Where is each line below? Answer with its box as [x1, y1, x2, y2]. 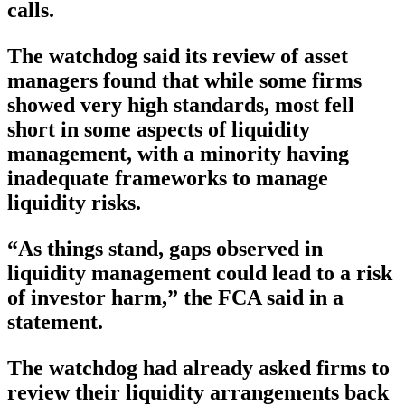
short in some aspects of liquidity [7, 118, 310, 142]
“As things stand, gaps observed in [7, 237, 323, 261]
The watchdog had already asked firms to [7, 356, 390, 381]
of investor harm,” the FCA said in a [7, 286, 344, 310]
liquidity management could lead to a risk [7, 261, 392, 286]
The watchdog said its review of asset [7, 44, 348, 69]
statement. [7, 310, 103, 334]
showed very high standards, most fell [7, 93, 354, 118]
